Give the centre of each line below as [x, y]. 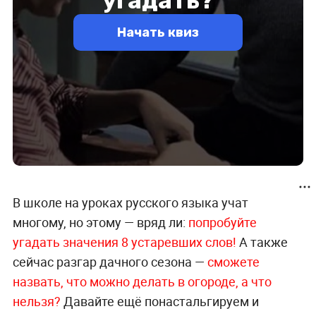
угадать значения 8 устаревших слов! [124, 242]
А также [262, 242]
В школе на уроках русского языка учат [130, 203]
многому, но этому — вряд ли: [100, 223]
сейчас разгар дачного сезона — [110, 262]
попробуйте [222, 223]
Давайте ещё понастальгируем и [159, 302]
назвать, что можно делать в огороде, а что [142, 282]
